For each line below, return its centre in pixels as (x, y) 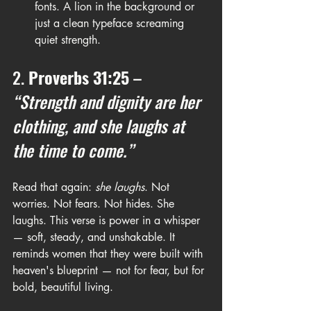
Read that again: (54, 187)
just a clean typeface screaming (111, 23)
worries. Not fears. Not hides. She (95, 204)
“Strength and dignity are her (108, 101)
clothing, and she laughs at (101, 126)
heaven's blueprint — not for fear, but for (110, 270)
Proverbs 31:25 (79, 77)
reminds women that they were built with (109, 254)
